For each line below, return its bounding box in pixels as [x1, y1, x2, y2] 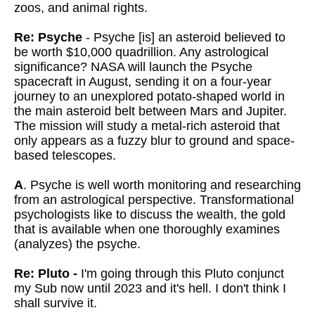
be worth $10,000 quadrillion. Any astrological [14, 45, 269, 59]
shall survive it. [14, 296, 97, 310]
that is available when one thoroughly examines [14, 222, 280, 236]
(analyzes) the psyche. [14, 237, 141, 251]
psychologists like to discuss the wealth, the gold [14, 207, 285, 221]
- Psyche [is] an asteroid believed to [82, 30, 285, 44]
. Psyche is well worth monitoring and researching [23, 178, 301, 192]
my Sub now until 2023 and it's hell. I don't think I [14, 281, 286, 295]
